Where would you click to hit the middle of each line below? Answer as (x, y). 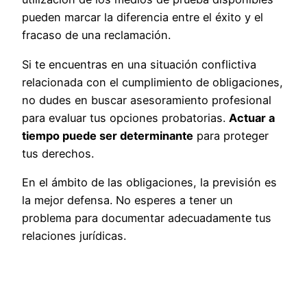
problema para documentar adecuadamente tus (147, 218)
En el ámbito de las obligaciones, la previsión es (149, 183)
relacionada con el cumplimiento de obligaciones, (152, 82)
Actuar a (252, 118)
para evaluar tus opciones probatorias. (125, 118)
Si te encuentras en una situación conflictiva (139, 64)
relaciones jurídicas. (74, 236)
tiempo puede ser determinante (108, 135)
